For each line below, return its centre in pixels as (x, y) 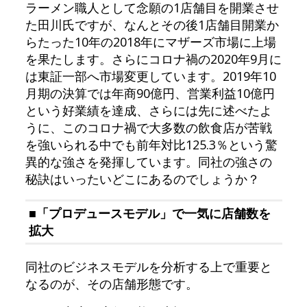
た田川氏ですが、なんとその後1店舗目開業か (152, 25)
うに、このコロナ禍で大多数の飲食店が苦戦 (148, 128)
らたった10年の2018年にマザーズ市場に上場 (150, 42)
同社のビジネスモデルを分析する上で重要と (148, 267)
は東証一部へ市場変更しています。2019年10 (150, 76)
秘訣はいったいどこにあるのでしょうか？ (142, 179)
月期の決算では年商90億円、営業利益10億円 (150, 94)
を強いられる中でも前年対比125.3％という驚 (151, 145)
